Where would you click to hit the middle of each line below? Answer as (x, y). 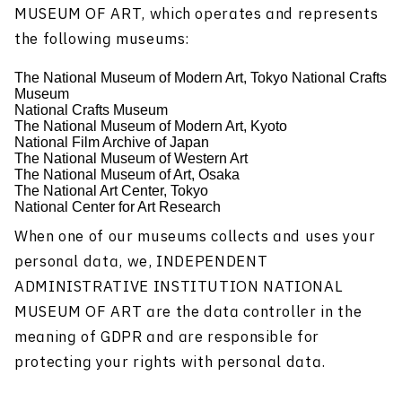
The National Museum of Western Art (131, 159)
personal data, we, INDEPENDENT (141, 262)
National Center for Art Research (118, 207)
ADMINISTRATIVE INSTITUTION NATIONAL (179, 288)
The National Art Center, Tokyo (111, 191)
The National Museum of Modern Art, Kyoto (151, 127)
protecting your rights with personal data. (170, 363)
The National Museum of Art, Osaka (127, 175)
